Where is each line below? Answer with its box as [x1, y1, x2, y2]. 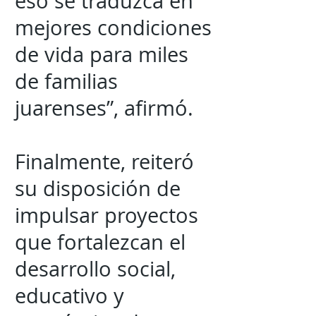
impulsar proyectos [15, 202, 198, 229]
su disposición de [15, 175, 181, 202]
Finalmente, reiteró [15, 148, 194, 175]
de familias [15, 68, 118, 95]
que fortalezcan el [15, 229, 186, 255]
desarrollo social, [15, 255, 176, 282]
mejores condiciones [15, 14, 212, 41]
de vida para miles [15, 41, 188, 68]
